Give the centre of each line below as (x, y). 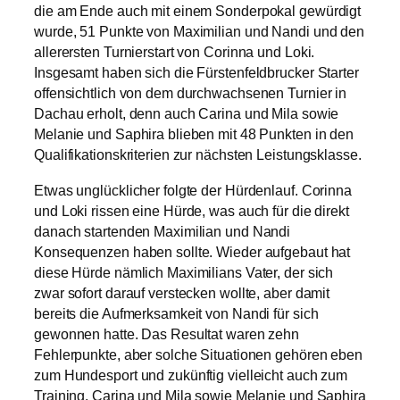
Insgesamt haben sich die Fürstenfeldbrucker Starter (196, 73)
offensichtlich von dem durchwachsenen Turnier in (191, 94)
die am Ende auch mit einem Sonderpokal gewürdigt (198, 12)
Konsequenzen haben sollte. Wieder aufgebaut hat (192, 252)
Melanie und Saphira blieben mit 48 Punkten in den (194, 135)
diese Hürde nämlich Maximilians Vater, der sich (184, 272)
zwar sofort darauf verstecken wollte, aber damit (182, 293)
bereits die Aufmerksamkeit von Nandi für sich (176, 313)
